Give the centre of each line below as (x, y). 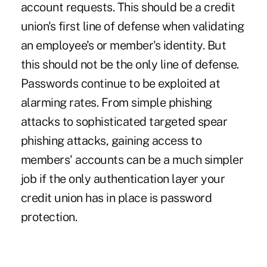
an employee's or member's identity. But (123, 46)
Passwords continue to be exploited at (120, 84)
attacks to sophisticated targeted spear (124, 122)
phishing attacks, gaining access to (111, 141)
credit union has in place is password (116, 198)
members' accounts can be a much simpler (132, 160)
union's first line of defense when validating (132, 27)
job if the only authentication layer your (123, 179)
